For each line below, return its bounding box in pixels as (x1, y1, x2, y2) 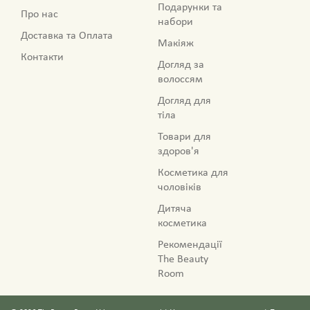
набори (158, 17, 193, 28)
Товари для (158, 131, 211, 143)
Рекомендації (158, 239, 222, 251)
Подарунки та (158, 2, 222, 14)
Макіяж (158, 38, 194, 50)
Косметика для (158, 167, 228, 179)
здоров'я (158, 146, 199, 158)
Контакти (21, 52, 64, 64)
